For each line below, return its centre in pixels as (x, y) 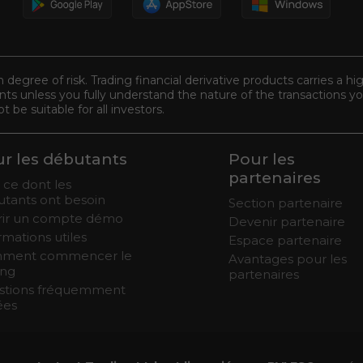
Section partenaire (286, 203)
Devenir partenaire (287, 222)
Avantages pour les (288, 259)
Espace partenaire (285, 240)
